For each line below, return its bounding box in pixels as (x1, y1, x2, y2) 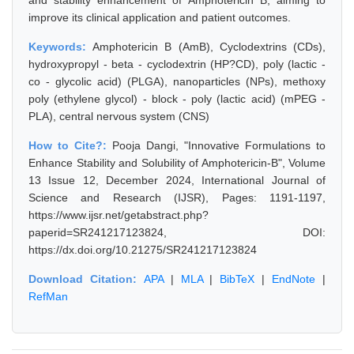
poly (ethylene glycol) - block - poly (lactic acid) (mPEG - (28, 92, 326, 105)
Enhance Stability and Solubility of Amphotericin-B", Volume (28, 156, 326, 169)
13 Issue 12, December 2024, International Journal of (28, 174, 326, 186)
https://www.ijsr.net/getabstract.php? (28, 209, 209, 221)
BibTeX (220, 273, 255, 285)
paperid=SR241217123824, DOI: (28, 226, 326, 239)
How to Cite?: (28, 139, 112, 152)
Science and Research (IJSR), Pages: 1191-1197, (28, 191, 326, 204)
